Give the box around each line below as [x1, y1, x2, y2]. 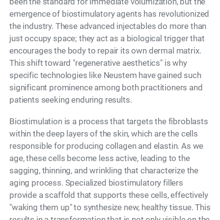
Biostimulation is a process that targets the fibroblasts [9, 116, 208, 127]
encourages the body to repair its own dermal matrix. [9, 46, 201, 56]
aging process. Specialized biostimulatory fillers [9, 178, 183, 188]
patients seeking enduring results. [9, 95, 132, 105]
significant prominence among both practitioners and [9, 82, 203, 93]
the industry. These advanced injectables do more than [9, 21, 207, 31]
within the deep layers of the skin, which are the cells [9, 129, 198, 139]
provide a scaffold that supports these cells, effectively [9, 190, 208, 200]
